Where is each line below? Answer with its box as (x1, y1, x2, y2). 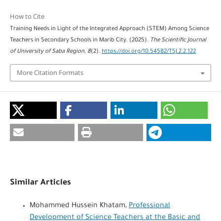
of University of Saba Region (9, 49, 84, 56)
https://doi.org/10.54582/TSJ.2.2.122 (101, 49, 196, 56)
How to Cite (9, 12, 44, 21)
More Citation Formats (16, 68, 83, 77)
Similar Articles (9, 178, 71, 187)
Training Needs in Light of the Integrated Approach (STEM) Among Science (9, 26, 209, 33)
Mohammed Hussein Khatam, (29, 202, 129, 210)
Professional (128, 202, 170, 210)
